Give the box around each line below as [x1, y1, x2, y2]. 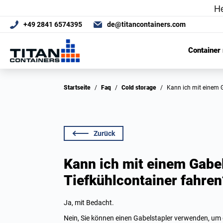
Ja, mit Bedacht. [64, 199, 114, 207]
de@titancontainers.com [107, 20, 186, 28]
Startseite [68, 84, 91, 91]
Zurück [94, 129, 115, 137]
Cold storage [125, 84, 156, 91]
